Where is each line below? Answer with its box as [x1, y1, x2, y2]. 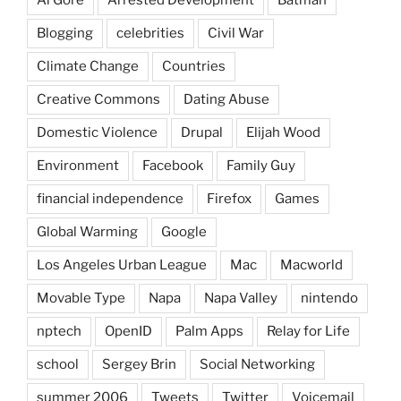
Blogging [37, 24, 93, 41]
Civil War [208, 24, 264, 41]
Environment [37, 157, 119, 174]
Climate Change [37, 57, 139, 74]
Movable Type [37, 289, 125, 306]
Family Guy [226, 157, 295, 174]
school [37, 355, 79, 372]
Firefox [207, 190, 252, 207]
